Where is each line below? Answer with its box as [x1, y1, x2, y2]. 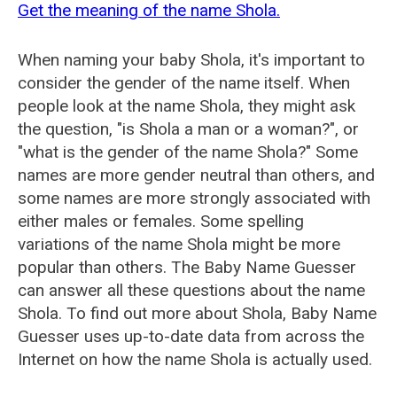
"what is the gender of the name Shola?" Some [18, 142, 358, 162]
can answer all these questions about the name [18, 280, 365, 300]
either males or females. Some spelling [18, 211, 304, 231]
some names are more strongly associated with [18, 188, 370, 208]
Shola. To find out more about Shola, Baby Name [18, 303, 377, 323]
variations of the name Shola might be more [18, 234, 340, 254]
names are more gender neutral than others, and [18, 165, 375, 185]
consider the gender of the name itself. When [18, 73, 350, 93]
